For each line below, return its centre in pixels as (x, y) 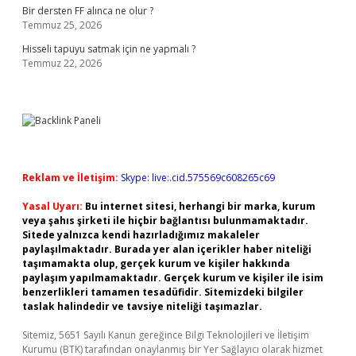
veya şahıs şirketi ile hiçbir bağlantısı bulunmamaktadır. (165, 221)
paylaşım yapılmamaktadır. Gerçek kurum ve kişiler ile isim (173, 278)
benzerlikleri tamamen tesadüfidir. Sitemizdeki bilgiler (163, 292)
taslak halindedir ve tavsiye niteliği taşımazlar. (142, 306)
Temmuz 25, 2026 (62, 25)
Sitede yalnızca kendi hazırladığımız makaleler (141, 235)
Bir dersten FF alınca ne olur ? (88, 11)
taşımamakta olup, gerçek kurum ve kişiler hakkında (156, 263)
